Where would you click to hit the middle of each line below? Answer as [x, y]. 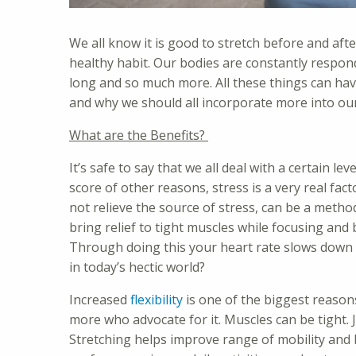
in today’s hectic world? [137, 267]
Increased [100, 299]
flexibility [157, 299]
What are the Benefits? [139, 135]
